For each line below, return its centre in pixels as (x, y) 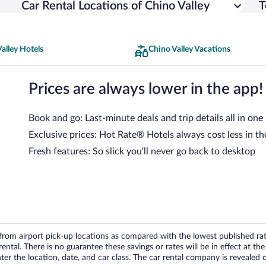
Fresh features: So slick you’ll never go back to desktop (142, 151)
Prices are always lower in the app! (146, 89)
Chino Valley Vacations (189, 49)
